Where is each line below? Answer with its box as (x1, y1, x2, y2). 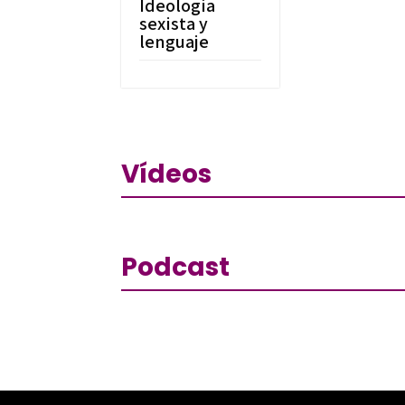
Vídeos (121, 156, 212, 193)
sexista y (139, 11, 209, 35)
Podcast (121, 249, 231, 285)
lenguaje (139, 29, 210, 53)
